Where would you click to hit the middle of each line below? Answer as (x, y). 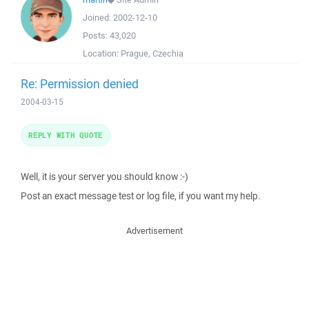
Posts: (96, 36)
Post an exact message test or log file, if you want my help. (141, 196)
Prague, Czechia (152, 53)
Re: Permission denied (80, 83)
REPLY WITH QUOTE (66, 135)
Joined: (98, 18)
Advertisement (154, 231)
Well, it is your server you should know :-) (104, 177)
